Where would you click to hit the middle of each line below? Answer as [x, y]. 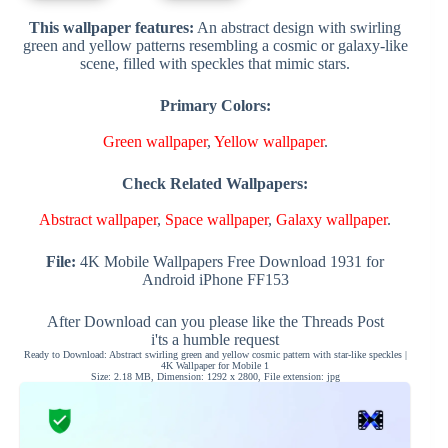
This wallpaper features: [112, 27]
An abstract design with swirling [298, 27]
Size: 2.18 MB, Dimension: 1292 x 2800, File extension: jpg [215, 376]
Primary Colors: [215, 105]
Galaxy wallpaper [332, 219]
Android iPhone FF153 [215, 279]
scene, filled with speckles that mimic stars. [215, 63]
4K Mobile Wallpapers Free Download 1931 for [230, 261]
